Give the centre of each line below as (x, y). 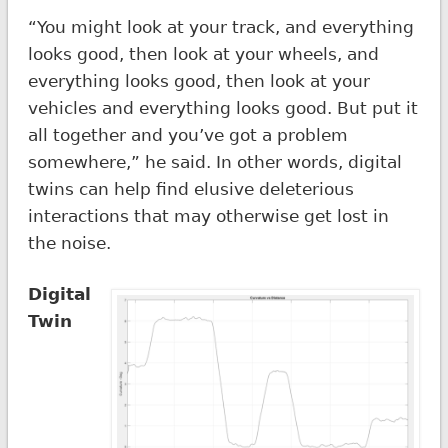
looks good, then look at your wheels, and (203, 53)
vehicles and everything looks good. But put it (222, 107)
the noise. (69, 242)
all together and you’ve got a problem (187, 134)
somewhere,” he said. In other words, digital (214, 161)
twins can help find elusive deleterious (190, 188)
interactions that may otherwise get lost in (208, 215)
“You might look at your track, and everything (220, 26)
